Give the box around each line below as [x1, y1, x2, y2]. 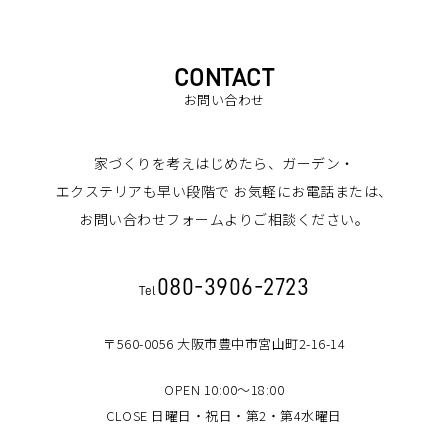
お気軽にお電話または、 [229, 180, 393, 201]
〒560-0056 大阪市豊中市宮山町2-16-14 [103, 333, 345, 353]
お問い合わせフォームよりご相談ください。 [79, 208, 369, 229]
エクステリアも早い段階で [55, 180, 230, 201]
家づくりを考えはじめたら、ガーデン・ [93, 152, 355, 173]
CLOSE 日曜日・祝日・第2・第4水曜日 [106, 405, 342, 425]
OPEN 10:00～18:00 [164, 379, 284, 399]
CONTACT [173, 65, 275, 90]
